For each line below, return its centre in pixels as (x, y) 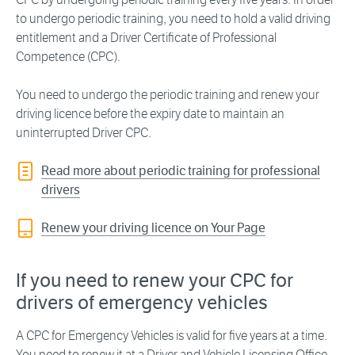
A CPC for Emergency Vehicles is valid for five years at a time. (172, 336)
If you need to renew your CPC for (155, 281)
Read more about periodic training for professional (181, 171)
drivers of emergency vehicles (144, 303)
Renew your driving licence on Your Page (153, 228)
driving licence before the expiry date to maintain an (150, 114)
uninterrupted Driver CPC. (85, 133)
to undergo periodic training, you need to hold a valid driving (173, 19)
